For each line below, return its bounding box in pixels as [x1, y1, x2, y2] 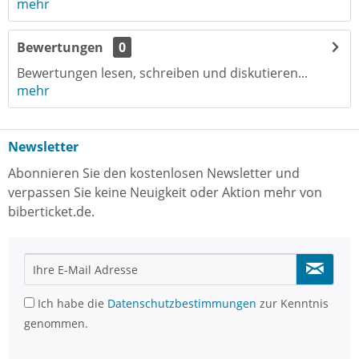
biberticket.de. [8, 203, 95, 220]
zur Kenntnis [256, 296, 329, 311]
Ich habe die [34, 296, 107, 311]
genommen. [24, 316, 88, 331]
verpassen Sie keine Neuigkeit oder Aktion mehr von [8, 184, 322, 201]
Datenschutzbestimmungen [107, 296, 256, 311]
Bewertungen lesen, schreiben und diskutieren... [17, 64, 308, 82]
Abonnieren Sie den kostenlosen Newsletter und [8, 164, 300, 182]
